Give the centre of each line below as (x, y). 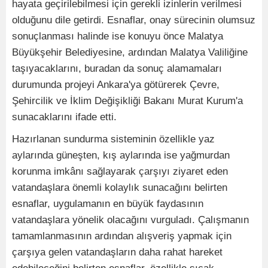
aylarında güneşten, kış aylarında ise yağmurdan (121, 155)
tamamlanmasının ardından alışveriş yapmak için (122, 236)
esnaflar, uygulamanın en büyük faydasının (108, 204)
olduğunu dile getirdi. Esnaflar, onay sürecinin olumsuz (134, 20)
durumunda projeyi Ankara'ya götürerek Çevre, (116, 85)
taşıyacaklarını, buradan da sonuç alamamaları (117, 68)
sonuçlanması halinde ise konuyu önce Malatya (118, 36)
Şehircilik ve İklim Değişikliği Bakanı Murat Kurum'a (127, 101)
